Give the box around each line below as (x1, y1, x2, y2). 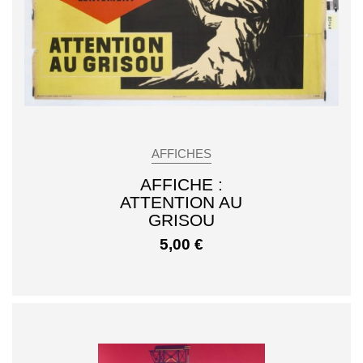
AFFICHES (152, 147, 211, 161)
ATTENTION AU (120, 193, 243, 212)
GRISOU (147, 211, 215, 230)
